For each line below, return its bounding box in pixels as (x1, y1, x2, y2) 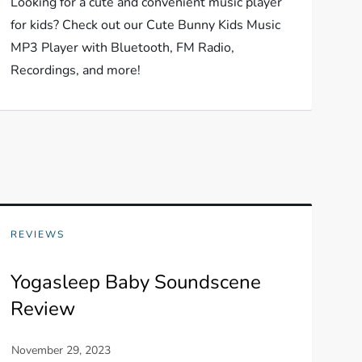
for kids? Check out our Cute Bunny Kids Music (10, 16, 280, 34)
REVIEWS (10, 228, 65, 241)
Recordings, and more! (10, 61, 141, 79)
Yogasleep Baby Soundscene (10, 269, 261, 295)
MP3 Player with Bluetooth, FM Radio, (10, 39, 234, 57)
